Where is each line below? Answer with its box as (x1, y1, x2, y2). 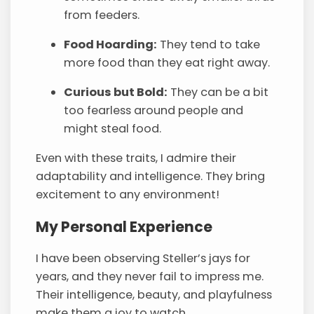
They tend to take (157, 36, 261, 53)
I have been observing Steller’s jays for (36, 250, 251, 267)
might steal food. (64, 121, 162, 137)
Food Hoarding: (64, 36, 158, 53)
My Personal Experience (36, 216, 213, 237)
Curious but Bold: (64, 84, 168, 101)
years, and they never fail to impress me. (36, 268, 264, 285)
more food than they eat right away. (64, 55, 271, 71)
